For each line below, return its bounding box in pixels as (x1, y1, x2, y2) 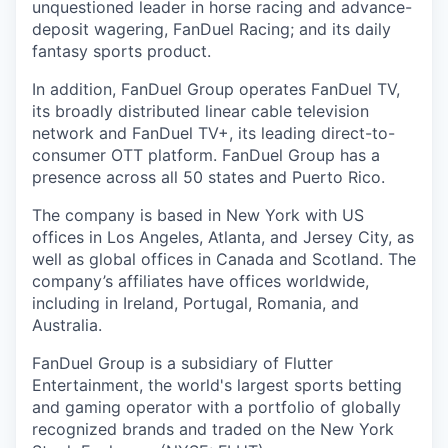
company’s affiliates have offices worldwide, (32, 271, 369, 291)
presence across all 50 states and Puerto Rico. (32, 167, 385, 187)
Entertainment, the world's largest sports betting (32, 375, 402, 395)
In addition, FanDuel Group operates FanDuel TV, (32, 79, 400, 99)
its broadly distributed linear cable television (32, 101, 369, 121)
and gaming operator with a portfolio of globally (32, 397, 401, 417)
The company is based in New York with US (32, 205, 364, 225)
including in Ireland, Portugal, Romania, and (32, 293, 359, 313)
